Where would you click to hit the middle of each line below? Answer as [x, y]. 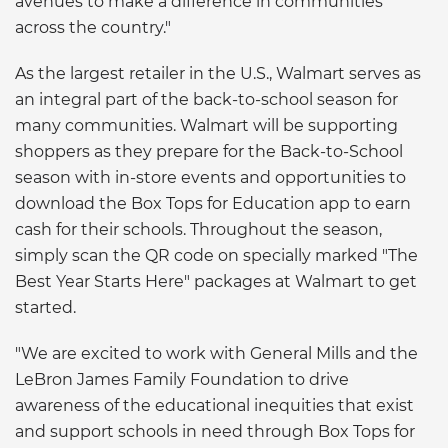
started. [45, 307]
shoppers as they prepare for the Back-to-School [209, 151]
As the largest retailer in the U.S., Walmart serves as [218, 73]
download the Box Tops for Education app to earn [213, 203]
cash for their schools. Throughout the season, [198, 229]
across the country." [93, 27]
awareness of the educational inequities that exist [214, 405]
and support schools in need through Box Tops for [215, 431]
